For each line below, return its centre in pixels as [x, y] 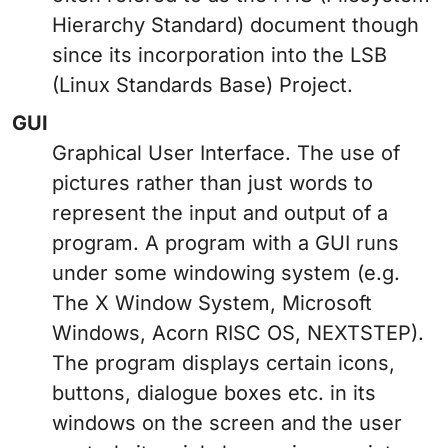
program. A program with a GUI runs [225, 243]
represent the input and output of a [220, 213]
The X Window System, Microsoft [212, 303]
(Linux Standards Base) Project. [202, 85]
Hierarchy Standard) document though [235, 25]
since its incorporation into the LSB [219, 55]
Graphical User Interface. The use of [226, 153]
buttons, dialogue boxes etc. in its [214, 393]
